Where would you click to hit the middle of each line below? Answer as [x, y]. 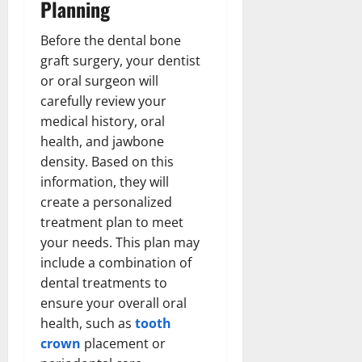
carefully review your [103, 101]
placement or [123, 343]
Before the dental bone [111, 40]
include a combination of [116, 262]
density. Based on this [107, 161]
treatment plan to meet [112, 222]
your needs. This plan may [120, 242]
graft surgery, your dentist [120, 60]
